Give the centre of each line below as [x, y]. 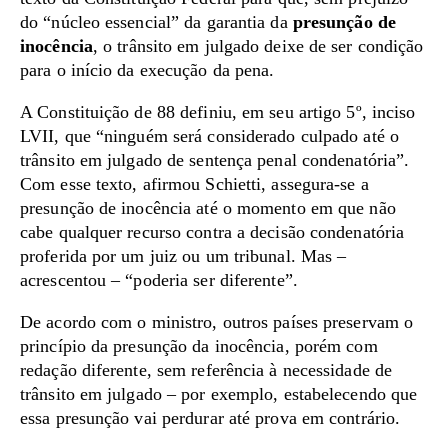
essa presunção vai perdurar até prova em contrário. [210, 418]
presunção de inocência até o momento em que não [208, 208]
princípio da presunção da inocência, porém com [199, 346]
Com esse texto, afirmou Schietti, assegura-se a [194, 184]
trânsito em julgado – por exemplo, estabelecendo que [219, 394]
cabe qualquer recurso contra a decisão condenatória [212, 232]
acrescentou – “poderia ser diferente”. [159, 280]
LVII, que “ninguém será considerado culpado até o [209, 136]
